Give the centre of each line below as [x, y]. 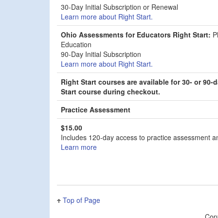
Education [76, 44]
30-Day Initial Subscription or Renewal [120, 7]
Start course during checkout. [110, 91]
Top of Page [82, 200]
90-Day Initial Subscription [101, 54]
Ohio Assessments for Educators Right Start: [136, 34]
